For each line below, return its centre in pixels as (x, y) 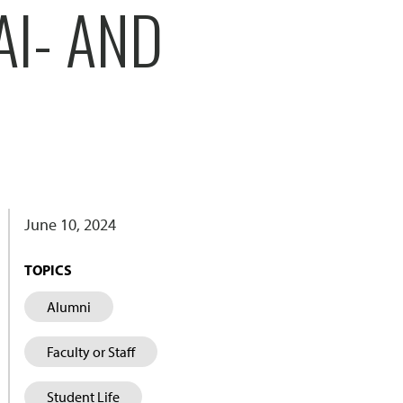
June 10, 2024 (70, 224)
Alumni (68, 307)
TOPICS (48, 270)
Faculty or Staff (90, 352)
